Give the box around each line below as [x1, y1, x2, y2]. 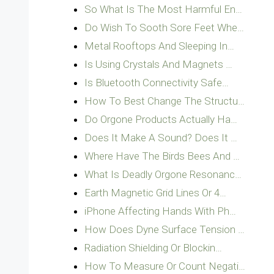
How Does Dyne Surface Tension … [84, 223, 245, 235]
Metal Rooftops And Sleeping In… [84, 40, 234, 52]
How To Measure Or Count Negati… [84, 260, 245, 272]
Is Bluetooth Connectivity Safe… [84, 76, 229, 89]
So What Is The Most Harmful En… [84, 3, 242, 15]
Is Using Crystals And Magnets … [84, 58, 232, 70]
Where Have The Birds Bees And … [84, 150, 240, 162]
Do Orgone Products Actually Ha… [84, 113, 237, 125]
